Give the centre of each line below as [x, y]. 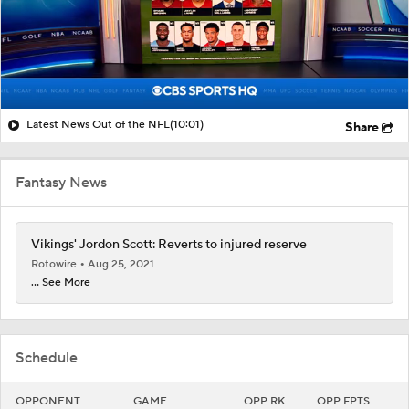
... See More [61, 282]
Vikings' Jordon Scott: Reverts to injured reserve [169, 244]
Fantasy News [61, 182]
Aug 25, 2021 [121, 264]
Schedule [47, 357]
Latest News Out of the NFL [98, 124]
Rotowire [55, 264]
